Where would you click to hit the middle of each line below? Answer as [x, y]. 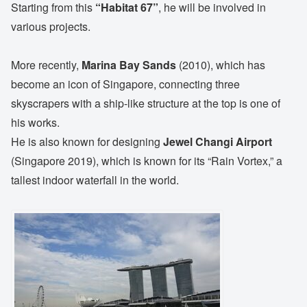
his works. [35, 123]
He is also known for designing [87, 142]
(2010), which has [221, 65]
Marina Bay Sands [129, 65]
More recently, [46, 65]
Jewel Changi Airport [218, 142]
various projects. [51, 26]
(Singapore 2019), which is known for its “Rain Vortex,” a [147, 161]
